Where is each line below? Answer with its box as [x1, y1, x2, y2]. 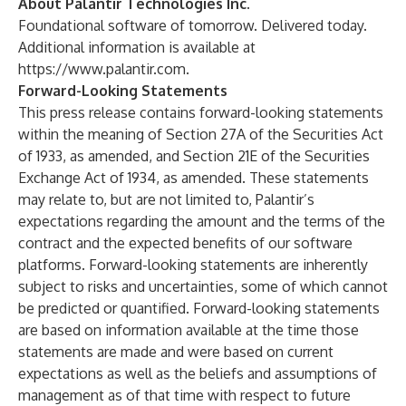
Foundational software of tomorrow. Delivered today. [18, 16, 367, 34]
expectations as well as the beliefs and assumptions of [18, 364, 377, 382]
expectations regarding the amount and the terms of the [18, 212, 385, 230]
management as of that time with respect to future [18, 386, 351, 404]
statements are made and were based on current [18, 343, 333, 361]
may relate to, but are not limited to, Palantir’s [18, 190, 314, 208]
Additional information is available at [18, 38, 256, 56]
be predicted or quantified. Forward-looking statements [18, 299, 380, 317]
